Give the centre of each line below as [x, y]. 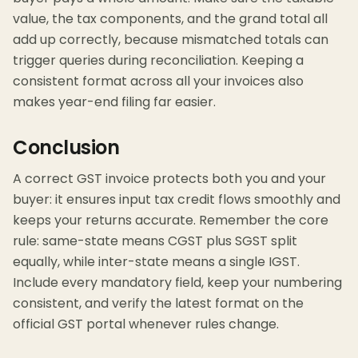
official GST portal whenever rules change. [146, 324]
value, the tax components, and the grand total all [170, 19]
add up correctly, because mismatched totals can [171, 40]
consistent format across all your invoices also [158, 82]
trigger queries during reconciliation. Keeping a [158, 61]
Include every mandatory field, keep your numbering [177, 283]
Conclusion [66, 148]
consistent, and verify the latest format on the [158, 304]
